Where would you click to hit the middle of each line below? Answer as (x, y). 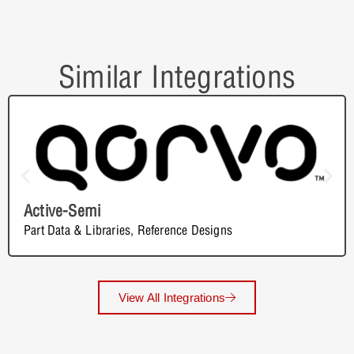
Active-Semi (62, 210)
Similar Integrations (177, 77)
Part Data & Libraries (77, 230)
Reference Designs (185, 230)
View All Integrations (171, 297)
